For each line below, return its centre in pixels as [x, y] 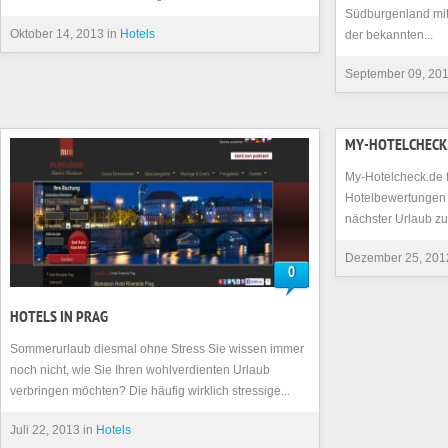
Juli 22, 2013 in [53, 430]
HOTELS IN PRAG [59, 319]
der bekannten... [389, 35]
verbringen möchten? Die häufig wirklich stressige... [150, 391]
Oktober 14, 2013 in [65, 34]
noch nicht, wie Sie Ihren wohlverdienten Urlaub [140, 370]
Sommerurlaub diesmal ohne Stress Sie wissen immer [157, 349]
